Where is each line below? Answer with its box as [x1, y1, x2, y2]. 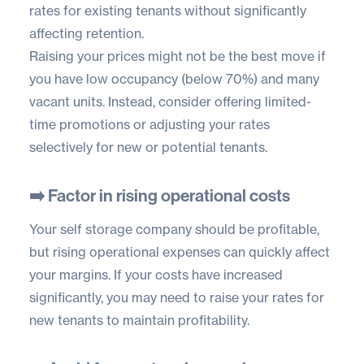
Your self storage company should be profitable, [29, 220, 319, 237]
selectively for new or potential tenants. [29, 138, 267, 155]
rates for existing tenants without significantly [29, 2, 306, 19]
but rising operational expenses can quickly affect [29, 243, 330, 260]
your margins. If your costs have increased [29, 266, 283, 283]
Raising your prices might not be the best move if [29, 47, 326, 64]
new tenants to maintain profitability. [29, 311, 249, 328]
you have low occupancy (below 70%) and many [29, 70, 319, 87]
